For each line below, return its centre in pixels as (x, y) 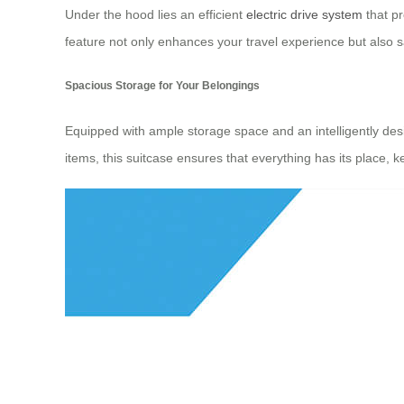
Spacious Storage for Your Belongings (162, 86)
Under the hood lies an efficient (156, 14)
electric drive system (304, 14)
